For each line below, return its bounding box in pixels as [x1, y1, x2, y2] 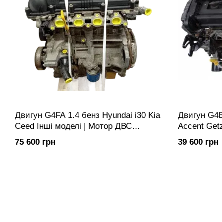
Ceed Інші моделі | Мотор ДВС [15, 121, 132, 131]
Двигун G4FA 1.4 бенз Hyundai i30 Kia [15, 111, 160, 120]
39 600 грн [177, 137, 219, 147]
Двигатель [15, 132, 55, 142]
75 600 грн [15, 137, 55, 147]
